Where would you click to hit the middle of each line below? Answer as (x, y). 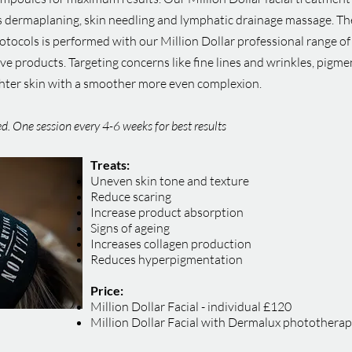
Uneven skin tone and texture (170, 181)
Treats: (110, 165)
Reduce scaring (131, 196)
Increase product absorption (167, 212)
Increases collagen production (171, 244)
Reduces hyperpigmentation (167, 259)
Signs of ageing (130, 228)
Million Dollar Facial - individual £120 (191, 306)
